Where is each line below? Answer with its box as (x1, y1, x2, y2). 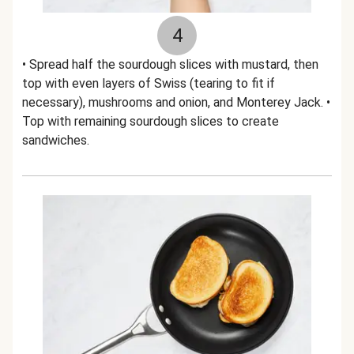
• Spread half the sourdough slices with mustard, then (22, 57, 318, 72)
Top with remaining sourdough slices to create (22, 114, 279, 129)
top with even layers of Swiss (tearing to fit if (22, 76, 275, 91)
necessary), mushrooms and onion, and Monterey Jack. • (22, 95, 330, 110)
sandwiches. (22, 133, 89, 148)
